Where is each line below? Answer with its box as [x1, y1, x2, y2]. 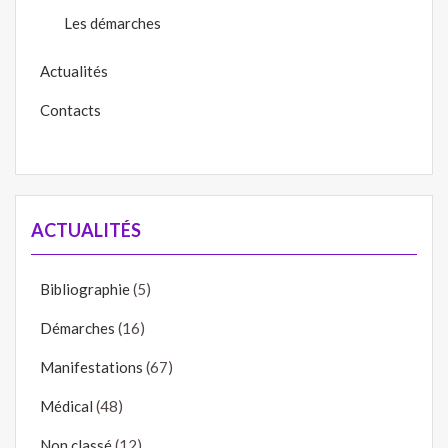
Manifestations [40, 357, 143, 376]
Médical [40, 396, 93, 415]
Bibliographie [40, 279, 130, 298]
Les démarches [64, 14, 161, 33]
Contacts [40, 101, 101, 120]
